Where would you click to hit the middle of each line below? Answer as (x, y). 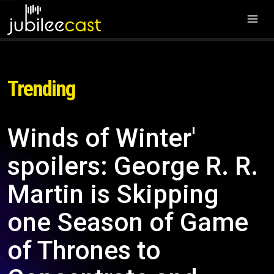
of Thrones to (84, 250)
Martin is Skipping (113, 194)
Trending (41, 89)
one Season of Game (128, 222)
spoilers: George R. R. (133, 166)
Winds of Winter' (102, 138)
